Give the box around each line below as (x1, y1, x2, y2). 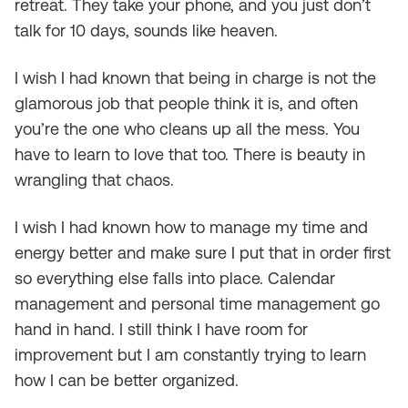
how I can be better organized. (15, 371, 239, 390)
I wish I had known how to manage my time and (15, 218, 368, 237)
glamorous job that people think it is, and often (15, 94, 358, 113)
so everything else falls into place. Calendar (15, 269, 335, 288)
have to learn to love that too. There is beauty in (15, 145, 365, 164)
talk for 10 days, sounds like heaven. (15, 21, 278, 40)
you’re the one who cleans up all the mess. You (15, 119, 360, 138)
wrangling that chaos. (15, 170, 174, 189)
